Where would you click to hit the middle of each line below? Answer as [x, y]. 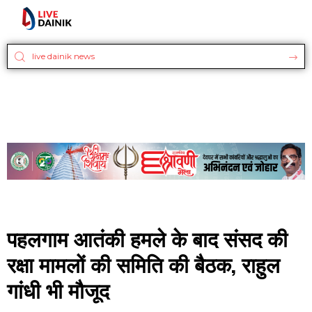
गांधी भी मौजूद [58, 290]
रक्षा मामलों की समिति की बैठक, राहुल [143, 264]
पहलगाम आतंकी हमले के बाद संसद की [147, 238]
